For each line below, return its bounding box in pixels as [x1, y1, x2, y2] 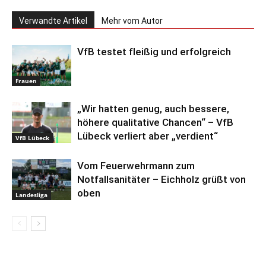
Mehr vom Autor [102, 16, 163, 26]
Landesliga [15, 190, 47, 199]
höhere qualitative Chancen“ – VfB [77, 116, 233, 129]
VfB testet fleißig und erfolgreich [77, 46, 231, 58]
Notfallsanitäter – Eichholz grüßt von [77, 173, 246, 186]
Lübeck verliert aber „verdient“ [77, 130, 218, 142]
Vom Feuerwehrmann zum [77, 160, 195, 172]
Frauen [15, 76, 37, 85]
